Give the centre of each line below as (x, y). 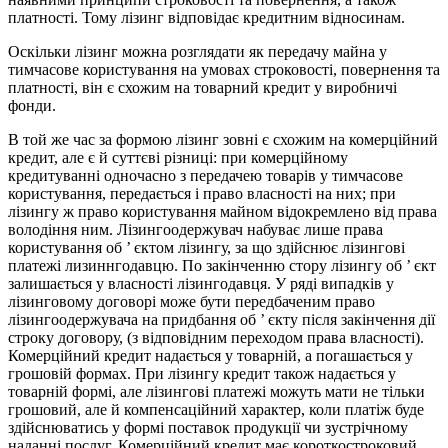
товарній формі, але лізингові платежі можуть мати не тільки (216, 392)
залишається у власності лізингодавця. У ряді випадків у (201, 284)
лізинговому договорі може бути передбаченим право (191, 302)
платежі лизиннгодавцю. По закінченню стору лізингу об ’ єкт (222, 266)
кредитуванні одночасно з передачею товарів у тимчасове (205, 176)
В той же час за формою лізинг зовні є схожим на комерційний (223, 140)
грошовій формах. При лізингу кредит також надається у (202, 374)
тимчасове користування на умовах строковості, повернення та (224, 70)
